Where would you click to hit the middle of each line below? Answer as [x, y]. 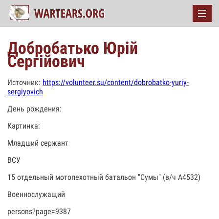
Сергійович [46, 61]
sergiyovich [25, 92]
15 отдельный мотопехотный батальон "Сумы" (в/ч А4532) [104, 177]
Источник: [25, 82]
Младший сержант [38, 143]
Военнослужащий [36, 194]
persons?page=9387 [39, 211]
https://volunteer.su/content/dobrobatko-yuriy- [116, 82]
